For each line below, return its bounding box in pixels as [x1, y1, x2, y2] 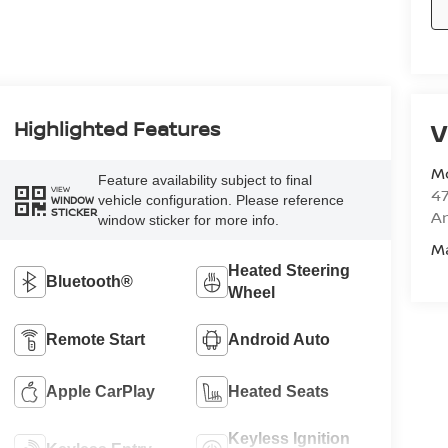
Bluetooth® [45, 272, 133, 290]
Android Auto [228, 330, 331, 348]
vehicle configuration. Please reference [97, 192, 344, 209]
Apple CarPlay [45, 382, 155, 400]
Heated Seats [228, 382, 330, 400]
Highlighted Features [13, 115, 220, 143]
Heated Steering [228, 261, 351, 279]
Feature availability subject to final [97, 172, 312, 189]
